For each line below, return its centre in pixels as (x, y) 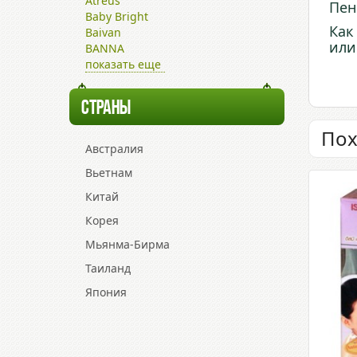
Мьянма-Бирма (127, 244)
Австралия (114, 149)
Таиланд (108, 268)
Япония (106, 292)
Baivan (103, 32)
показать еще (123, 64)
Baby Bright (117, 16)
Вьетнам (109, 173)
